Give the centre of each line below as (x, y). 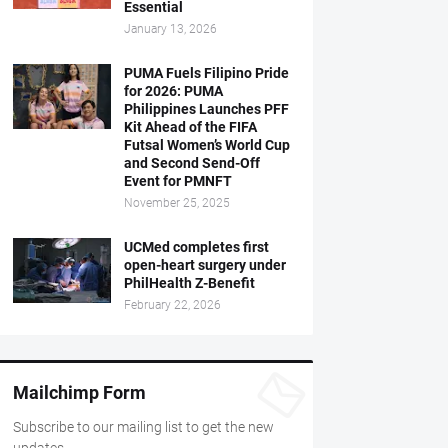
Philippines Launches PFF (206, 109)
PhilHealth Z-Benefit (189, 283)
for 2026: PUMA (173, 91)
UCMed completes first (196, 247)
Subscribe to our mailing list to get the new (143, 427)
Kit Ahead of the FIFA (190, 127)
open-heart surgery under (204, 265)
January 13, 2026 (170, 29)
